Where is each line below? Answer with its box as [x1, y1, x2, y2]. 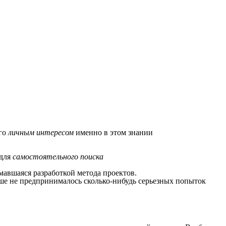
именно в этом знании [74, 128, 153, 137]
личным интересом [8, 128, 74, 137]
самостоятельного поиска [13, 152, 103, 161]
